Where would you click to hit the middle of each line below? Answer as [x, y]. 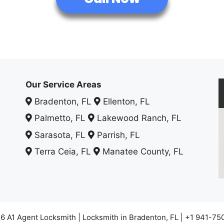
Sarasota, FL [60, 135]
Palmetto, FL [60, 118]
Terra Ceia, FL [62, 151]
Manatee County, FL [141, 151]
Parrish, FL [117, 135]
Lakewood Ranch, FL [138, 118]
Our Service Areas [63, 84]
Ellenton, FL [125, 101]
